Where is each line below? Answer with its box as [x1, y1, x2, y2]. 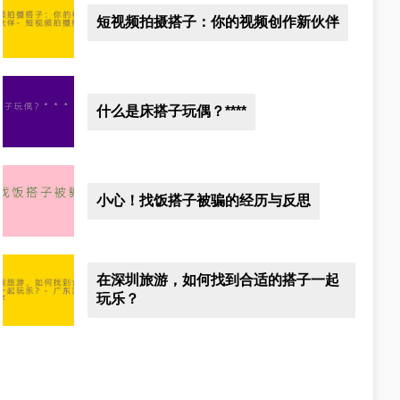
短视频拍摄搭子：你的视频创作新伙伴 [96, 13, 340, 29]
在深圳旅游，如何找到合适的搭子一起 [96, 272, 340, 287]
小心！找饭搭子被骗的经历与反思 [96, 192, 312, 208]
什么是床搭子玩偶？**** [96, 103, 247, 119]
